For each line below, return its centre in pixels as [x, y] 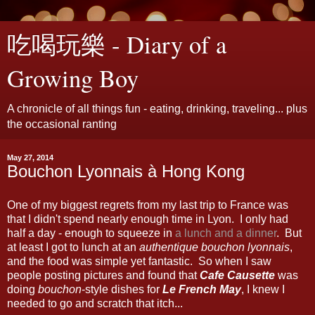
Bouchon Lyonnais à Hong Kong [126, 171]
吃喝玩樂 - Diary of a [117, 44]
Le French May [202, 289]
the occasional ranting [62, 124]
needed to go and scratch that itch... [95, 303]
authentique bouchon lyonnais [214, 247]
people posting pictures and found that [103, 275]
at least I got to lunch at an [73, 247]
